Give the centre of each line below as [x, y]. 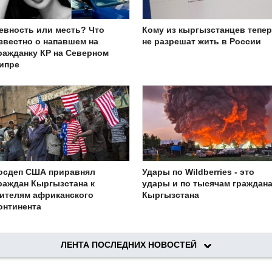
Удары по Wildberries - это [198, 172]
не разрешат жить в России [202, 41]
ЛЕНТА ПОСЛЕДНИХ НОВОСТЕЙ [132, 245]
